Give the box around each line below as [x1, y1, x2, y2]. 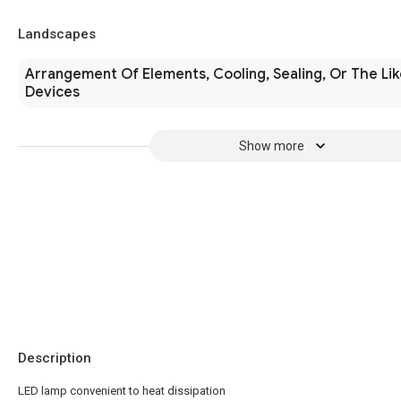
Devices [25, 83, 80, 101]
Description [18, 350, 91, 366]
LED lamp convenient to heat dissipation [18, 384, 226, 397]
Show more [238, 139, 304, 153]
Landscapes [18, 26, 96, 42]
